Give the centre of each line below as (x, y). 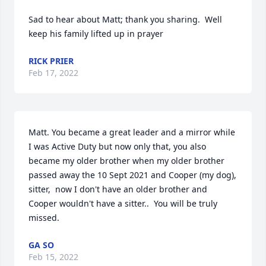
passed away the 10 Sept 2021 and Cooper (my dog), (132, 175)
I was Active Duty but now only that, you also (117, 146)
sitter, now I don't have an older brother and (118, 189)
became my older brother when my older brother (126, 161)
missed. (44, 218)
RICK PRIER (51, 61)
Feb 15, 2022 (53, 257)
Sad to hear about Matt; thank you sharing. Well (125, 19)
